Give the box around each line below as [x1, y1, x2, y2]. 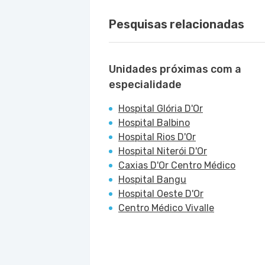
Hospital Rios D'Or [118, 131, 196, 143]
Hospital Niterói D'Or [118, 146, 207, 157]
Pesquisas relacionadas [109, 17, 244, 31]
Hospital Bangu [118, 174, 186, 185]
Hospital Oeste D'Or [118, 188, 203, 199]
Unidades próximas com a [109, 63, 241, 76]
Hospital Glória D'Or [118, 103, 203, 114]
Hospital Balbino [118, 117, 190, 128]
